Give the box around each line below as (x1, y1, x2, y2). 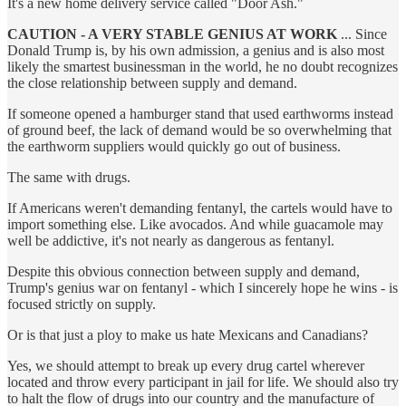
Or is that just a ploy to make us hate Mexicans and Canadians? (7, 327, 368, 343)
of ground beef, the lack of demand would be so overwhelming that (7, 122, 391, 139)
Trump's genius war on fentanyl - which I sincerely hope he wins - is (7, 280, 398, 296)
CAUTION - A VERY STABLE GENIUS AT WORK (7, 26, 341, 43)
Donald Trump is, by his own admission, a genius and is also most (7, 43, 384, 59)
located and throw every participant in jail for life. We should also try (7, 374, 399, 391)
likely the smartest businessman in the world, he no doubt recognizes (7, 59, 398, 75)
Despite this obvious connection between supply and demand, (7, 264, 360, 280)
